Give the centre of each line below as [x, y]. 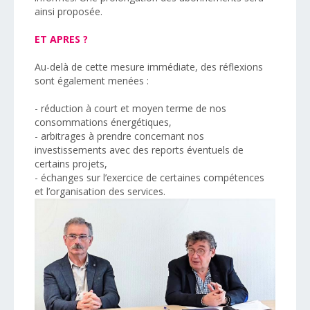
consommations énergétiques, [104, 122]
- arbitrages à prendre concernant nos [119, 136]
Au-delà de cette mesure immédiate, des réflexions [149, 66]
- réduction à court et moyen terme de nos [130, 108]
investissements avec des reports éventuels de [139, 149]
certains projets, [71, 163]
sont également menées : [92, 80]
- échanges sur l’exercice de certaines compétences [149, 177]
